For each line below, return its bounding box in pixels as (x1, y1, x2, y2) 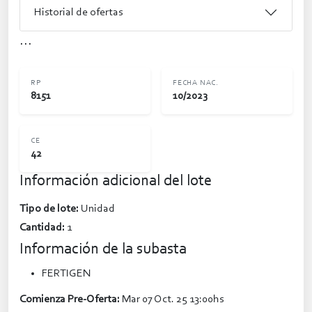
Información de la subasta (19, 242, 187, 258)
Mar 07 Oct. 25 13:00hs (122, 294, 224, 306)
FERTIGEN (42, 268, 91, 280)
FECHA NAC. (173, 79, 219, 88)
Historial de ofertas (34, 6, 123, 18)
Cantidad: (19, 222, 65, 234)
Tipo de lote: (19, 203, 79, 215)
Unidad (81, 203, 115, 215)
